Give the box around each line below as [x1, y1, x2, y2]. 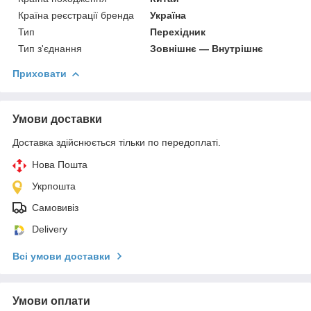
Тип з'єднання [18, 42, 82, 54]
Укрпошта [32, 180, 76, 192]
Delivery [32, 223, 67, 235]
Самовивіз [32, 201, 78, 213]
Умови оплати [12, 294, 90, 307]
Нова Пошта [32, 158, 87, 170]
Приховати [12, 67, 67, 79]
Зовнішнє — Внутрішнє [150, 42, 264, 54]
